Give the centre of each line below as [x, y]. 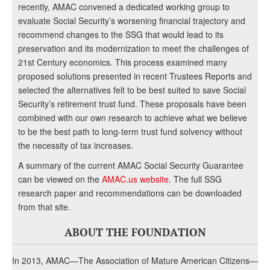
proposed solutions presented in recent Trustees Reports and [135, 76]
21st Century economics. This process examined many [123, 62]
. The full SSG [195, 179]
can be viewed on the [60, 179]
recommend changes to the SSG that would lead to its [121, 35]
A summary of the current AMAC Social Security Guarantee [131, 165]
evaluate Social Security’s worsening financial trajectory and [132, 21]
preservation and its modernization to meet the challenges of [133, 49]
